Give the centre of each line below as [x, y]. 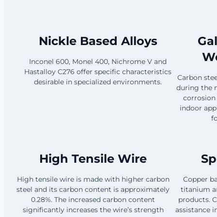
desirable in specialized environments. [98, 82]
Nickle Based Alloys [98, 41]
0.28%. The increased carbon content [93, 199]
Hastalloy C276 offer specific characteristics [98, 71]
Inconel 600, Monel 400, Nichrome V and [98, 61]
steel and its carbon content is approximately [93, 189]
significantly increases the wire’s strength [93, 209]
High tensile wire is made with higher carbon [93, 179]
